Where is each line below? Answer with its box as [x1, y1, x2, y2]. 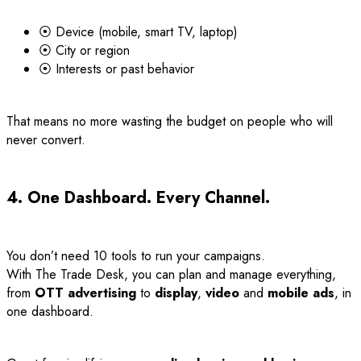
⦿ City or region [39, 40, 130, 60]
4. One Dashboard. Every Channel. [6, 185, 270, 210]
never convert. [6, 130, 85, 149]
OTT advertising [35, 283, 136, 302]
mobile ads [268, 283, 334, 302]
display [155, 283, 197, 302]
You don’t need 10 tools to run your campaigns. [6, 246, 265, 265]
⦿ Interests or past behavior [39, 59, 194, 78]
